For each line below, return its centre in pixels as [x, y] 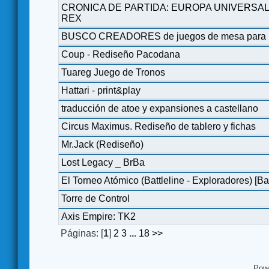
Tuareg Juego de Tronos [113, 72]
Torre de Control [95, 198]
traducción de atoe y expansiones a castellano [160, 108]
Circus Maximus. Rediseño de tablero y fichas [159, 126]
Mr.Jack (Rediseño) [102, 144]
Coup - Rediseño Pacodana [121, 54]
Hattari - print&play [101, 90]
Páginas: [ [82, 233]
